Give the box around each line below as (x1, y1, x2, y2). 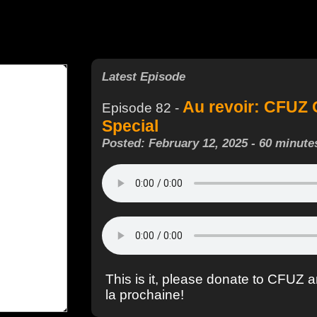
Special (102, 117, 158, 136)
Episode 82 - (102, 100, 183, 116)
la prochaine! (105, 287, 184, 302)
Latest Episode (102, 69, 185, 83)
